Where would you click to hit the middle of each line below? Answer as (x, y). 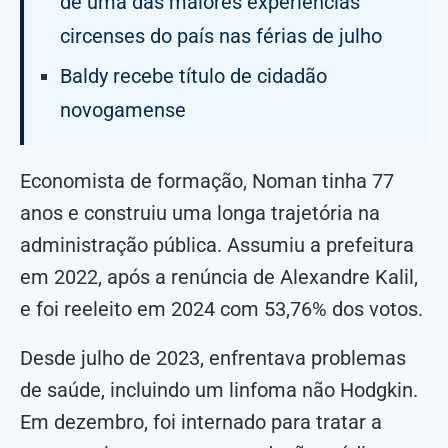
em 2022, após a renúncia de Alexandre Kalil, (219, 277)
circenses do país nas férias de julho (221, 36)
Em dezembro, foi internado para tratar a (201, 422)
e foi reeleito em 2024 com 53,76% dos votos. (221, 309)
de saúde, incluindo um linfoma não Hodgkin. (219, 390)
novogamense (123, 110)
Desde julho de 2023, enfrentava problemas (213, 358)
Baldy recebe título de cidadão (193, 76)
